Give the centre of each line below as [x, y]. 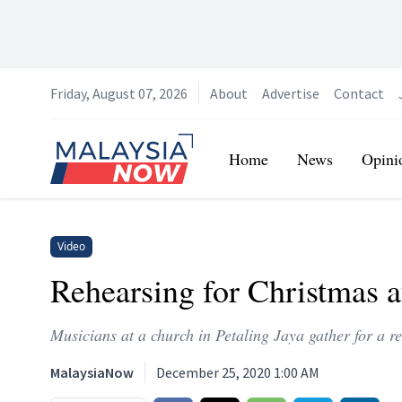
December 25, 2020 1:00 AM [238, 372]
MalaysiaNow [92, 372]
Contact [359, 93]
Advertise [291, 93]
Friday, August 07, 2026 [119, 93]
